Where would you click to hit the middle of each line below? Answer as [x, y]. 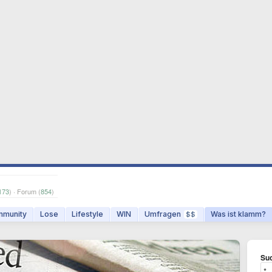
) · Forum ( [25, 191]
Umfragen [163, 214]
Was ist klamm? [238, 214]
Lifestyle [87, 214]
